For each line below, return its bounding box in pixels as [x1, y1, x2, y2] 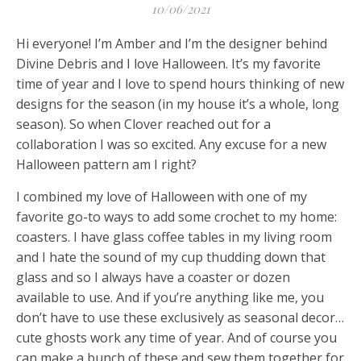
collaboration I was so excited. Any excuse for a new [16, 135, 326, 153]
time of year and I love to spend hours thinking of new [16, 75, 344, 93]
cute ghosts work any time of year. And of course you [16, 329, 337, 346]
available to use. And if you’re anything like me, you [16, 288, 324, 306]
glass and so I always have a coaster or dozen [16, 268, 290, 286]
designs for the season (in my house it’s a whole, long [16, 95, 339, 113]
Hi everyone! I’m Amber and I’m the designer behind [16, 35, 327, 52]
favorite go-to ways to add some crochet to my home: [16, 208, 337, 226]
